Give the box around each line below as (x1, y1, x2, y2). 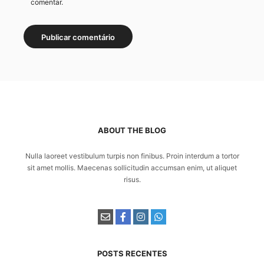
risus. (123, 175, 141, 184)
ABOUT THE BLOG (98, 126, 166, 136)
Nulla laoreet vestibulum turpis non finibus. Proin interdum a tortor (25, 151, 239, 161)
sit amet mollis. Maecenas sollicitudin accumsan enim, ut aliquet (27, 163, 237, 173)
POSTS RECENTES (97, 249, 167, 259)
